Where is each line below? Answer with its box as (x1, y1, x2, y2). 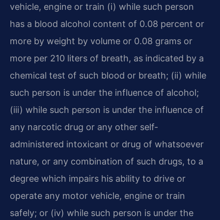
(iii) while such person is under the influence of (10, 105, 204, 115)
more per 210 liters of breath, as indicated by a (10, 53, 204, 64)
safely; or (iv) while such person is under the (10, 208, 193, 219)
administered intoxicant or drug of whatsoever (10, 139, 204, 150)
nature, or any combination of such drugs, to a (10, 156, 203, 167)
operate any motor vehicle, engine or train (10, 191, 185, 201)
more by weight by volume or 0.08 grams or (10, 36, 192, 47)
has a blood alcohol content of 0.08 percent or (10, 19, 204, 29)
